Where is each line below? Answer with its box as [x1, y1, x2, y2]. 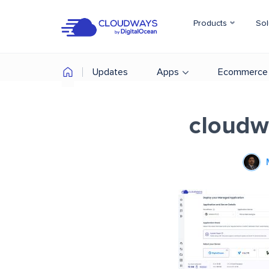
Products [193, 19, 229, 28]
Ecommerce [218, 67, 268, 77]
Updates [92, 67, 128, 77]
